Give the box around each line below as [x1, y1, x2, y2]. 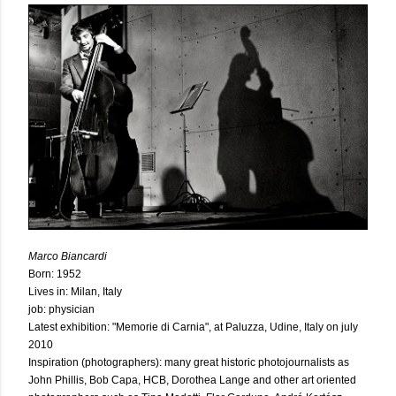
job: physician [28, 303, 95, 316]
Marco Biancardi [28, 250, 107, 263]
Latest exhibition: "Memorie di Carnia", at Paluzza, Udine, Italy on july [28, 321, 358, 334]
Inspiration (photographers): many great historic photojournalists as [28, 356, 349, 369]
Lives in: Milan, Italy [28, 286, 122, 299]
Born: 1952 [28, 268, 81, 281]
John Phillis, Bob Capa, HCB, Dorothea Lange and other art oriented [28, 374, 356, 387]
